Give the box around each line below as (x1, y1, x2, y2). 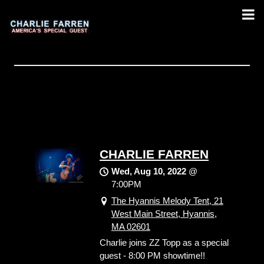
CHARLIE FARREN (100, 147, 209, 161)
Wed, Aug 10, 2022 (111, 166, 186, 176)
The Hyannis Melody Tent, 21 (111, 195, 223, 206)
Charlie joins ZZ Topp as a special (100, 237, 229, 247)
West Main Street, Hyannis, (111, 208, 217, 219)
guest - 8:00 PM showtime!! (100, 250, 205, 260)
